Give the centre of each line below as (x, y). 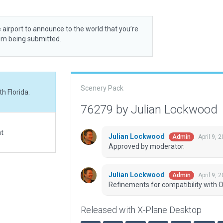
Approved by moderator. (146, 147)
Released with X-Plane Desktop (141, 210)
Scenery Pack (102, 88)
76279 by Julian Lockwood (150, 110)
